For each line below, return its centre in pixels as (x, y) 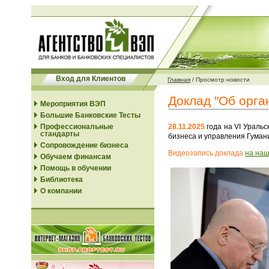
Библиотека (62, 180)
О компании (61, 191)
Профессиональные (77, 127)
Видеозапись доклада (207, 153)
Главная (179, 80)
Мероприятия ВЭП (73, 104)
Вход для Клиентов (90, 79)
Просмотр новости (223, 80)
